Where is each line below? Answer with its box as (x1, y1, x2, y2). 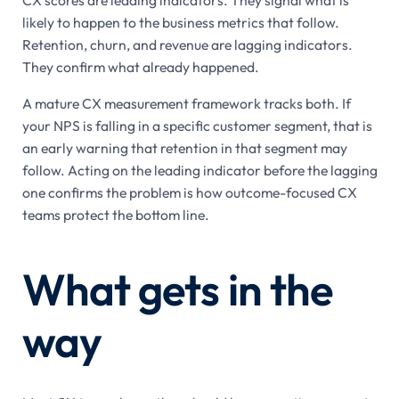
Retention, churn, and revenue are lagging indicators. (21, 36, 353, 54)
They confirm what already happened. (21, 58, 259, 77)
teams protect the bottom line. (21, 206, 209, 224)
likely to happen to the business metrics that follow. (21, 13, 339, 32)
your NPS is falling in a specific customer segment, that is (21, 117, 372, 135)
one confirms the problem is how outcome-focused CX (21, 183, 357, 202)
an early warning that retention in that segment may (21, 139, 347, 158)
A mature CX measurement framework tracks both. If (21, 94, 351, 113)
